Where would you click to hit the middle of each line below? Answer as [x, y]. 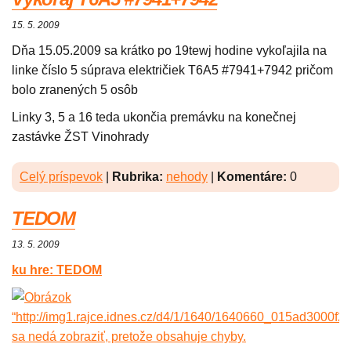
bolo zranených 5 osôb [75, 90]
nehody [187, 177]
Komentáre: [252, 177]
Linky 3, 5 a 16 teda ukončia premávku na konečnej [154, 118]
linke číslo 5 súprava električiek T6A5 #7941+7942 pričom [172, 71]
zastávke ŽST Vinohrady [80, 137]
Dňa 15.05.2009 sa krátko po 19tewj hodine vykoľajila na [169, 51]
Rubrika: [138, 177]
